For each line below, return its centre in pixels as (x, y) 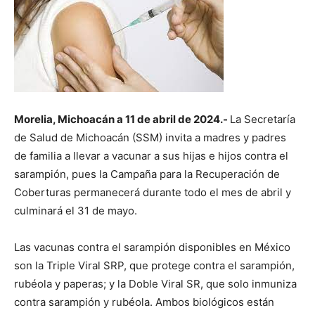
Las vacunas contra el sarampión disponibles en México (152, 247)
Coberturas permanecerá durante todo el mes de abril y (153, 192)
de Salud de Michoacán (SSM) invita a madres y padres (150, 137)
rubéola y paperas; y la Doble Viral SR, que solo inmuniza (155, 284)
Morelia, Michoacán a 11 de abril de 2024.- (122, 119)
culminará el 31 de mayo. (76, 211)
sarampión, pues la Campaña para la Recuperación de (147, 174)
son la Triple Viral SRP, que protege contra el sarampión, (154, 265)
